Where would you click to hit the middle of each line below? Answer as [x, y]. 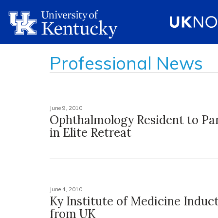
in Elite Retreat [91, 133]
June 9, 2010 [66, 108]
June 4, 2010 [66, 189]
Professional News [126, 63]
